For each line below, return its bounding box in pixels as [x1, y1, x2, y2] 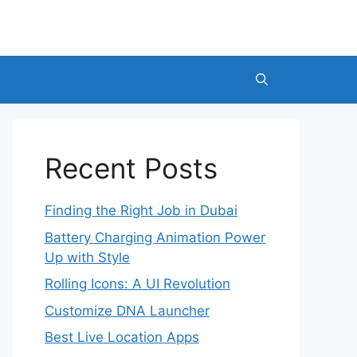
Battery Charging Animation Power [45, 229, 265, 245]
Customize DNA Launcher [45, 302, 210, 319]
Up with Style [45, 249, 130, 265]
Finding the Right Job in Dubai [45, 202, 237, 218]
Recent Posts [45, 151, 218, 185]
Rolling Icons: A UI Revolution [45, 276, 230, 292]
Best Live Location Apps [45, 329, 199, 345]
